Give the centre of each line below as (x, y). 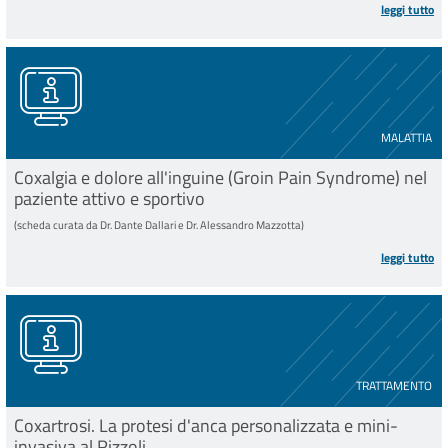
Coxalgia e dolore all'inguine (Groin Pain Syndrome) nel (220, 178)
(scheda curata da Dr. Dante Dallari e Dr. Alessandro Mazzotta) (159, 224)
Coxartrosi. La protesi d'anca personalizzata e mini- (206, 426)
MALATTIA (407, 138)
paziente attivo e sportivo (109, 199)
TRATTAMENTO (394, 386)
